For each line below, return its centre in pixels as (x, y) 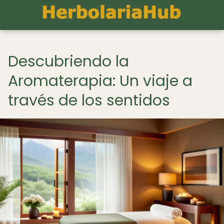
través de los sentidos (89, 100)
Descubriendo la (68, 61)
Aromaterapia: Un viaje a (100, 81)
